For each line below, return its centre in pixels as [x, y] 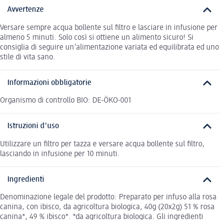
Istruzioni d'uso [33, 126]
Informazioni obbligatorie [49, 83]
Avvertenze [26, 10]
